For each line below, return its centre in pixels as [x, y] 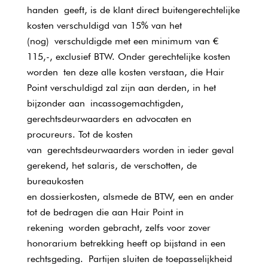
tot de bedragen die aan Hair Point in [105, 212]
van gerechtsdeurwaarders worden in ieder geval [130, 150]
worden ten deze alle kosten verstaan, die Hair [125, 72]
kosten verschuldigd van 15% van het [104, 25]
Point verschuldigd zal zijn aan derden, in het [121, 88]
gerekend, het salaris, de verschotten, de [112, 165]
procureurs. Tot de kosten [80, 134]
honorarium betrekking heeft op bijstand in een [126, 243]
